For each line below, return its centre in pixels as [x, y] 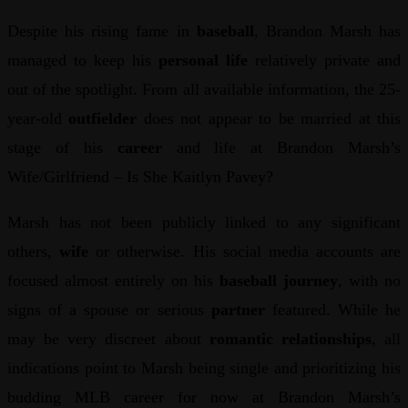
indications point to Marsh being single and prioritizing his [204, 368]
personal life [203, 61]
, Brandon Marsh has [327, 31]
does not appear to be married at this [269, 119]
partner [238, 310]
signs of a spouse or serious [109, 310]
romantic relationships [290, 339]
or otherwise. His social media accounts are [245, 252]
